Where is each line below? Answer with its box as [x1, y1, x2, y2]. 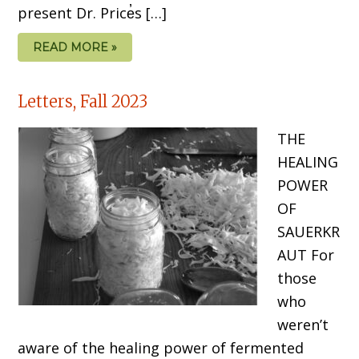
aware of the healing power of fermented [18, 337, 305, 357]
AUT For [277, 244, 335, 264]
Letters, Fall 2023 [18, 91, 148, 111]
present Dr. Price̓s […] [18, 2, 167, 22]
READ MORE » [33, 39, 118, 54]
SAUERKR [277, 221, 341, 241]
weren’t [277, 314, 329, 334]
